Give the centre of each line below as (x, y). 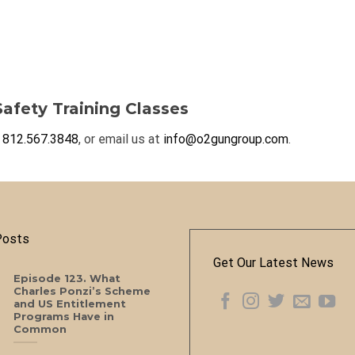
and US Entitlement (69, 304)
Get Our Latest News (273, 262)
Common (40, 330)
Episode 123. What (67, 279)
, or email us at (121, 139)
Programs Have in (63, 317)
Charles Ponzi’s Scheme (82, 292)
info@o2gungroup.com (226, 139)
